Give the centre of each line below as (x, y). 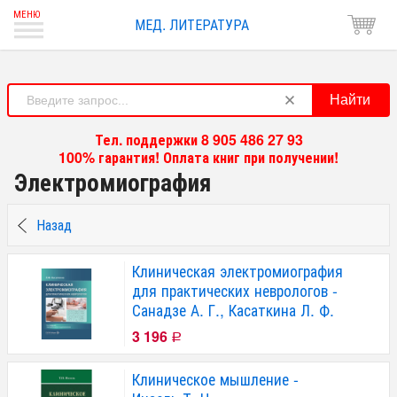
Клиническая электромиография (237, 270)
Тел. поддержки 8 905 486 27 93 (198, 140)
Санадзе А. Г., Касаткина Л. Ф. (233, 309)
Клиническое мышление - (215, 378)
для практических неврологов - (235, 290)
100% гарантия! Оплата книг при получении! (198, 157)
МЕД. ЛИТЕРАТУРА (191, 24)
